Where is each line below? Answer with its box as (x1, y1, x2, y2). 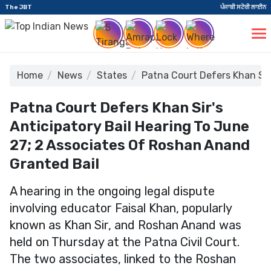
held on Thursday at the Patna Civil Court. (10, 235, 240, 249)
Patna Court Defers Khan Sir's (10, 99, 223, 116)
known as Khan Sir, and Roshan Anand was (10, 218, 241, 232)
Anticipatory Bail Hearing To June (10, 118, 249, 135)
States (97, 70, 127, 81)
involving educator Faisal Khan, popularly (10, 201, 232, 215)
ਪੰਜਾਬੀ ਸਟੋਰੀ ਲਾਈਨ (220, 3, 266, 11)
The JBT (5, 3, 32, 11)
